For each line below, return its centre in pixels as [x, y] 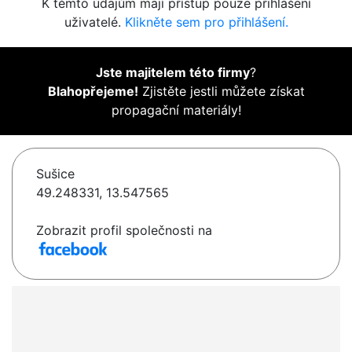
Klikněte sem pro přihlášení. [206, 22]
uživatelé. [94, 22]
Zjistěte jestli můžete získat [221, 92]
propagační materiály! [176, 110]
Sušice [55, 174]
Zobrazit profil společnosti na [124, 231]
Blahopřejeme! [93, 92]
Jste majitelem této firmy [173, 73]
